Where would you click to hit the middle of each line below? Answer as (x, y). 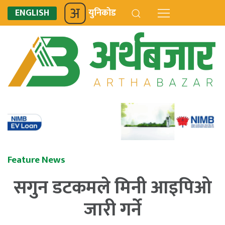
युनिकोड (102, 13)
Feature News (36, 160)
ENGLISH (32, 13)
